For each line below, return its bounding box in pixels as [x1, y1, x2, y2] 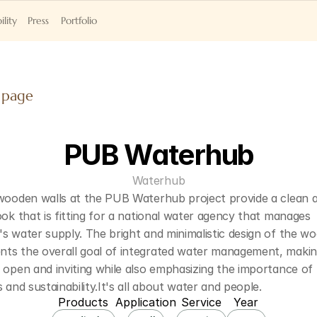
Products [58, 295, 108, 309]
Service [180, 295, 221, 309]
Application [115, 295, 176, 309]
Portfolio [61, 14, 97, 27]
